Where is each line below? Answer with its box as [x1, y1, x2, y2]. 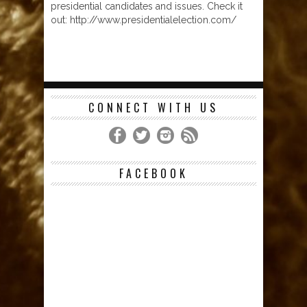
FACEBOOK [119, 165, 188, 182]
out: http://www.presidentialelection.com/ [51, 14, 236, 25]
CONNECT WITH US [88, 99, 219, 116]
